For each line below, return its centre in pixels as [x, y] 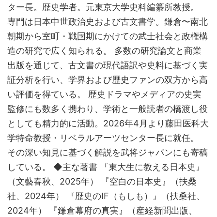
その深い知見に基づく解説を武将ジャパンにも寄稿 [108, 152]
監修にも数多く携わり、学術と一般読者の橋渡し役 [108, 109]
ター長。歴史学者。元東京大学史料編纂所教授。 [103, 7]
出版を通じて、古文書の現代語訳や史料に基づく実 [108, 65]
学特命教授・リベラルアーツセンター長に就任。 [103, 138]
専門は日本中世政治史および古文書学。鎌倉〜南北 [108, 22]
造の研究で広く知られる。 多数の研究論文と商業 [104, 51]
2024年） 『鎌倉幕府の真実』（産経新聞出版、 [102, 210]
